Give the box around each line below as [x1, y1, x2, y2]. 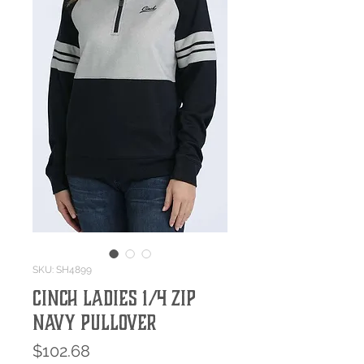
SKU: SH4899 [32, 264, 92, 276]
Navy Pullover [32, 310, 156, 336]
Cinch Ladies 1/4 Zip [32, 285, 196, 311]
